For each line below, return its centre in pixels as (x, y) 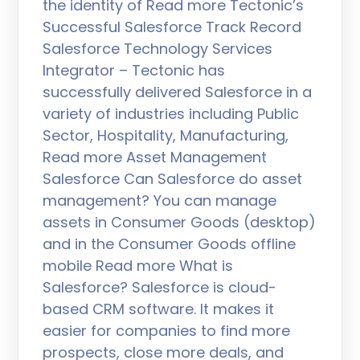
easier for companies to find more (167, 331)
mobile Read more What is (138, 266)
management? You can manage (160, 200)
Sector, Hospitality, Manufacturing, (166, 135)
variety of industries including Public (171, 114)
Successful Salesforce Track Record (172, 27)
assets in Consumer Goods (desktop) (180, 222)
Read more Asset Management (155, 157)
